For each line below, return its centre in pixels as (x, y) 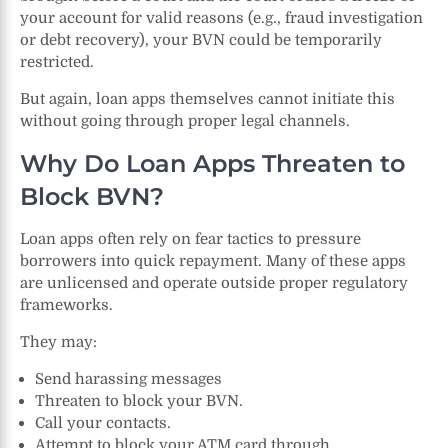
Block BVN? (92, 196)
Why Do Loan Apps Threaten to (212, 163)
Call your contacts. (103, 422)
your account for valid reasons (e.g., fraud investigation (221, 17)
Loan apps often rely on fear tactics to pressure (190, 238)
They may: (58, 341)
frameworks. (66, 304)
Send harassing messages (128, 378)
